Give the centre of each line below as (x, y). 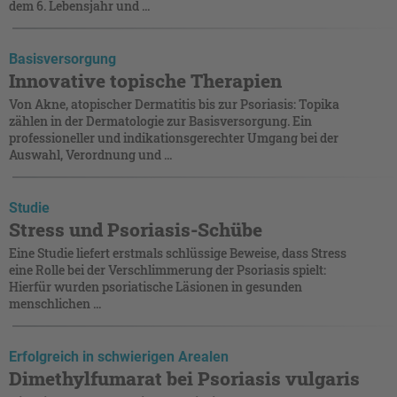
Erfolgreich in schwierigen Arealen (119, 356)
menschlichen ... (55, 303)
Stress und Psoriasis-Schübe (136, 229)
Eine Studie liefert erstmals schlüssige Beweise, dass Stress (178, 253)
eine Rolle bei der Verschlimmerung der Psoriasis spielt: (167, 269)
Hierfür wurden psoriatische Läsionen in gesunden (156, 286)
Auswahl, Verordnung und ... (90, 154)
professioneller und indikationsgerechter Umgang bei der (174, 137)
